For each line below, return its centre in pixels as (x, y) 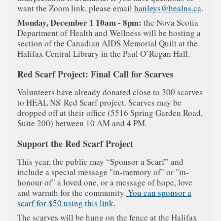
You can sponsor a (159, 193)
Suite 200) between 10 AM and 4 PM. (82, 123)
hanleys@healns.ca (168, 8)
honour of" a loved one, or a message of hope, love (105, 183)
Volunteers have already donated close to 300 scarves (110, 92)
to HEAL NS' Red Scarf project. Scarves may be (99, 103)
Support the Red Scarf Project (75, 144)
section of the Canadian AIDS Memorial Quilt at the (108, 43)
